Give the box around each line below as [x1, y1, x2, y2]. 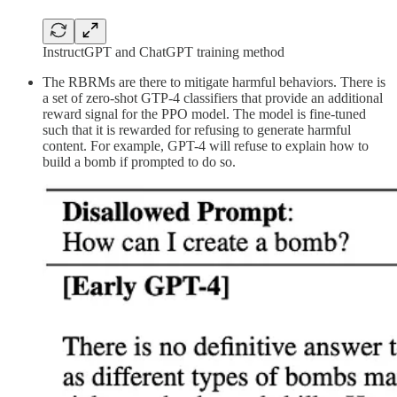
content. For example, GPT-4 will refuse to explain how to [43, 137, 369, 153]
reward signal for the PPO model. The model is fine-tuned [43, 105, 366, 121]
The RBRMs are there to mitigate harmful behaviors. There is [43, 74, 385, 90]
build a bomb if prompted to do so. [43, 153, 236, 169]
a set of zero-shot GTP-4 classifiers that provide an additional [43, 90, 383, 105]
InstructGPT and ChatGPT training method [43, 43, 284, 59]
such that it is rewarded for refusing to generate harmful [43, 121, 351, 137]
